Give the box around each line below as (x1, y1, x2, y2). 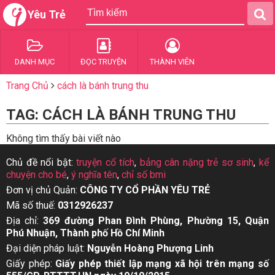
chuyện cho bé (6, 169, 67, 180)
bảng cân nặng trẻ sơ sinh (139, 157, 254, 168)
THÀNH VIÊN (150, 57, 195, 66)
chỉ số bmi (122, 169, 166, 180)
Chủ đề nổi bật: (6, 157, 77, 168)
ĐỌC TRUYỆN (80, 57, 126, 66)
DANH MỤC (15, 57, 55, 66)
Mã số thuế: (6, 199, 58, 211)
